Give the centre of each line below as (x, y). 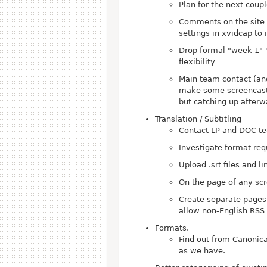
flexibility (197, 62)
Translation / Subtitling (198, 119)
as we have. (202, 251)
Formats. (172, 228)
